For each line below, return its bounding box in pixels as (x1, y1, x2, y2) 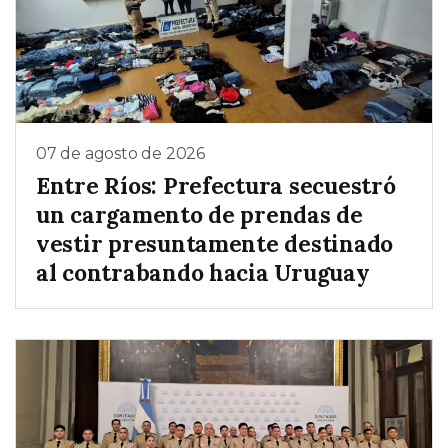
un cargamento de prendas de (36, 199, 363, 229)
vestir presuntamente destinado (36, 228, 394, 258)
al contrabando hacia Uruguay (36, 257, 370, 287)
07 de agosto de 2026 (36, 144, 205, 164)
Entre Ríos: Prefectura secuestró (36, 170, 396, 200)
